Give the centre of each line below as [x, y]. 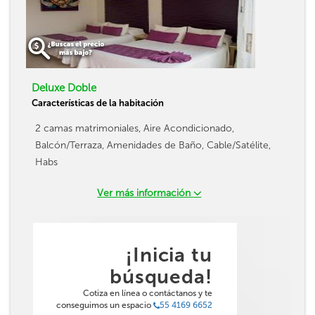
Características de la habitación [98, 103]
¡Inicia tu [169, 255]
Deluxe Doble [64, 88]
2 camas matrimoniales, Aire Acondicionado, [135, 128]
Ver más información [146, 193]
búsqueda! [161, 277]
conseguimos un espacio [105, 305]
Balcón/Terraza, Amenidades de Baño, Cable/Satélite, [153, 145]
